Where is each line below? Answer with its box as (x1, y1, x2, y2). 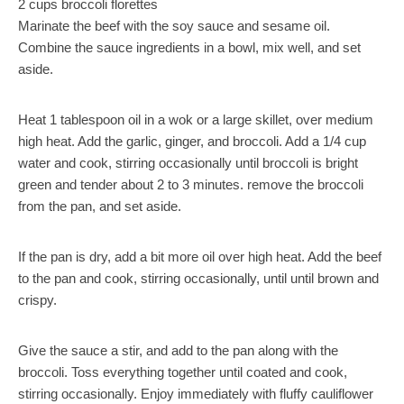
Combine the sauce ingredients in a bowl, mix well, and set (18, 40, 361, 55)
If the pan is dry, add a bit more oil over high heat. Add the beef (18, 249, 381, 264)
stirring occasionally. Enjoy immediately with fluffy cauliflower (18, 386, 373, 401)
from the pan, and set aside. (18, 198, 181, 214)
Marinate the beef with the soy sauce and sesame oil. (18, 18, 330, 33)
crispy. (18, 292, 57, 308)
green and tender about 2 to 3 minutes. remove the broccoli (18, 177, 363, 192)
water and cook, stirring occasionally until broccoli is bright (18, 155, 358, 170)
